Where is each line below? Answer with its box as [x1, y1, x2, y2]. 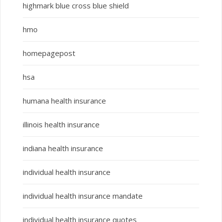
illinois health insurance [22, 119, 100, 130]
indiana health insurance [22, 143, 103, 154]
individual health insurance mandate [22, 191, 143, 201]
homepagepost [22, 48, 75, 58]
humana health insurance [22, 96, 106, 106]
